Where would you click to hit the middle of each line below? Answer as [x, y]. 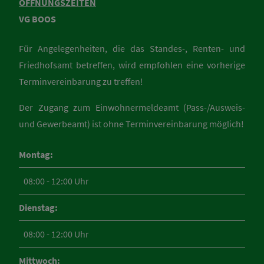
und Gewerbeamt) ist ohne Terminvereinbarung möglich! [131, 123]
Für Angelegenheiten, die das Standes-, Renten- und [132, 48]
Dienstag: [38, 207]
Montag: [36, 154]
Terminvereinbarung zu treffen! [81, 81]
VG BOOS [37, 19]
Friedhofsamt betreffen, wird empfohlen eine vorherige [132, 65]
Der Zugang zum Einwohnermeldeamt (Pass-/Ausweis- [132, 107]
